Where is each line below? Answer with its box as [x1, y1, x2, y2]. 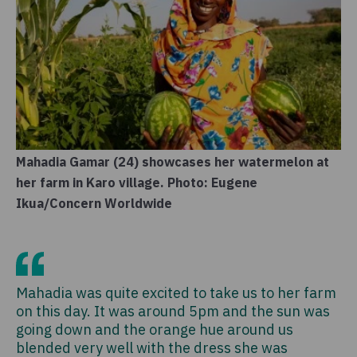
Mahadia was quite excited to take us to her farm [16, 283, 336, 302]
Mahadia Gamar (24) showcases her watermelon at [16, 153, 329, 170]
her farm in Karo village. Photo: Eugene [16, 174, 257, 190]
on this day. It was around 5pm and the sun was [16, 301, 330, 320]
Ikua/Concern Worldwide [16, 194, 172, 211]
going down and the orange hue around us [16, 320, 293, 339]
